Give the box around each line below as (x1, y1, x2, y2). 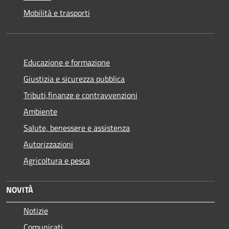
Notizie (24, 204, 48, 217)
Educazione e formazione (24, 56, 110, 68)
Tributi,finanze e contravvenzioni (24, 88, 138, 101)
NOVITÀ (6, 183, 33, 196)
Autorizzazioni (24, 138, 73, 150)
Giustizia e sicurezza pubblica (24, 72, 125, 85)
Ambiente (24, 105, 57, 118)
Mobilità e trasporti (24, 6, 90, 19)
